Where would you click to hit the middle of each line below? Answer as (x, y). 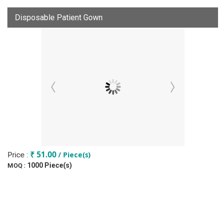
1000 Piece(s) (50, 165)
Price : (19, 155)
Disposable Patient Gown (59, 18)
